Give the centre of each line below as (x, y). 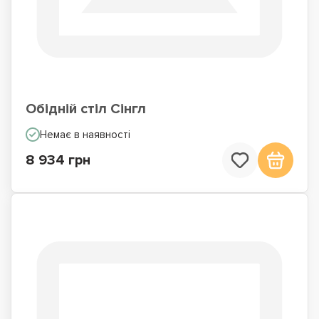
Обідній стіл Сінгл (86, 109)
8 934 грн (58, 160)
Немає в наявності (85, 135)
